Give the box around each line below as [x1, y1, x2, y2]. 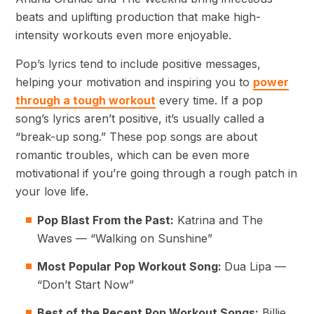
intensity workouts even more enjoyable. [15, 28, 231, 43]
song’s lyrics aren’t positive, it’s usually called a [15, 111, 264, 126]
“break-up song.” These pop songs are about [15, 130, 257, 144]
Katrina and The [174, 213, 263, 228]
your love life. [15, 184, 88, 199]
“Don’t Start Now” [37, 278, 134, 292]
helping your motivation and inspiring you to [15, 75, 253, 90]
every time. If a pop [156, 93, 263, 108]
